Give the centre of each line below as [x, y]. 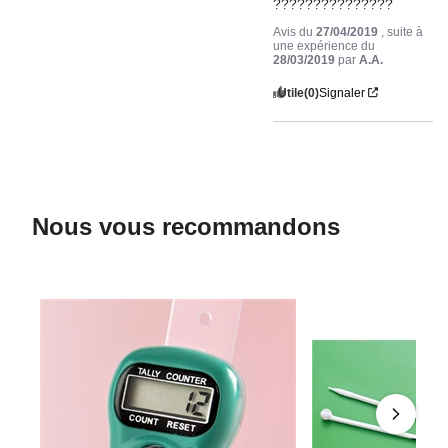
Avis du [295, 31]
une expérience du [324, 45]
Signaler [342, 92]
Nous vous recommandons [186, 226]
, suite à [402, 31]
